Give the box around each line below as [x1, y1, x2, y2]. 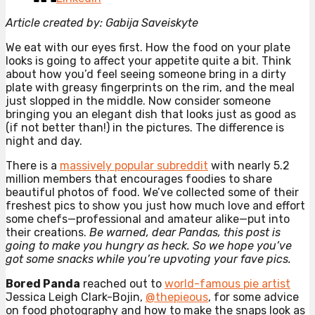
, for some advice [208, 290, 299, 304]
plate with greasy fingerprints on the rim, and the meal [6, 81, 295, 95]
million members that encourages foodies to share [6, 172, 272, 186]
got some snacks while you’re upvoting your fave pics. [6, 252, 291, 266]
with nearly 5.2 [208, 159, 290, 173]
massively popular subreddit [60, 159, 208, 173]
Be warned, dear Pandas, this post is [89, 226, 281, 240]
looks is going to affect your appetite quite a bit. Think [6, 54, 291, 68]
